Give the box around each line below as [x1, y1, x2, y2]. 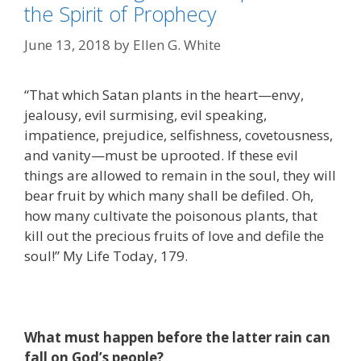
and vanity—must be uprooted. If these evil [24, 145, 298, 164]
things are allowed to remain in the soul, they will [24, 165, 336, 185]
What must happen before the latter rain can [24, 327, 330, 346]
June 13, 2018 [24, 35, 110, 54]
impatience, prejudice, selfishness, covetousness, [24, 125, 333, 144]
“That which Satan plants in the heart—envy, [24, 85, 304, 104]
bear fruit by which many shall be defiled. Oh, [24, 185, 313, 205]
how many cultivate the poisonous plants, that [24, 205, 317, 225]
